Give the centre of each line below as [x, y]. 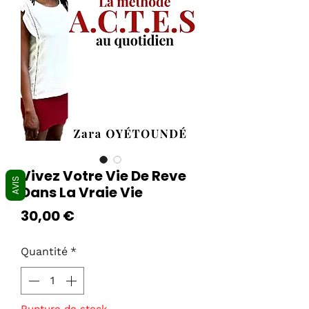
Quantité [44, 251]
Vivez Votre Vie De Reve [103, 176]
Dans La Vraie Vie [82, 192]
